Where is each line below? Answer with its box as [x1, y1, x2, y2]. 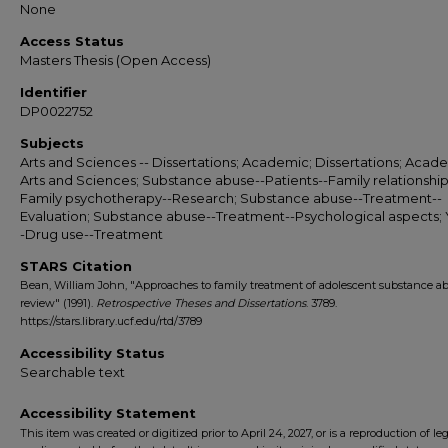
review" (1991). [20, 296, 96, 310]
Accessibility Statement [20, 405, 196, 421]
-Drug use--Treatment [20, 226, 163, 242]
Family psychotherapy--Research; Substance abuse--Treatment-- [20, 190, 442, 206]
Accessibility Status [20, 345, 165, 361]
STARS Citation [20, 258, 132, 274]
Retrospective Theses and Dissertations [96, 296, 306, 310]
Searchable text [20, 364, 125, 380]
